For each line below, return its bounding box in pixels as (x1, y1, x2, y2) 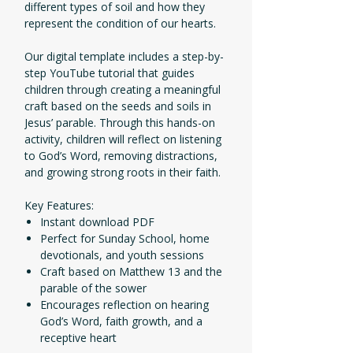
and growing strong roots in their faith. (24, 165, 221, 180)
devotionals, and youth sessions (40, 247, 204, 263)
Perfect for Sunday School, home (40, 231, 210, 247)
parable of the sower (40, 281, 147, 296)
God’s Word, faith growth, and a (40, 314, 203, 329)
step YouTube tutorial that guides (24, 65, 195, 81)
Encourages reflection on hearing (40, 297, 209, 313)
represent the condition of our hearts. (24, 16, 216, 32)
